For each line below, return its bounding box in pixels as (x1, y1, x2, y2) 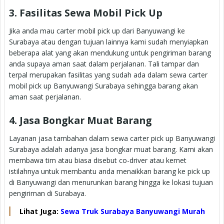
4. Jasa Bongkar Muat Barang (9, 113, 151, 127)
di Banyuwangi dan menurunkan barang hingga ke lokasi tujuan (9, 177, 213, 187)
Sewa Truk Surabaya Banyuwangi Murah (60, 206, 205, 216)
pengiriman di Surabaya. (9, 188, 86, 198)
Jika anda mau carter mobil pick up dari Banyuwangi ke (9, 25, 185, 35)
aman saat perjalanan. (9, 91, 81, 101)
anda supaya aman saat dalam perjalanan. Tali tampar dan (9, 58, 199, 68)
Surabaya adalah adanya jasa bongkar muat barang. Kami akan (9, 144, 213, 154)
